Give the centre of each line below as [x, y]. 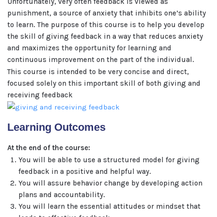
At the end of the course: [49, 148]
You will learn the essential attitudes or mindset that [109, 206]
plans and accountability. [62, 195]
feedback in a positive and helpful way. [85, 171]
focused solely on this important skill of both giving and [104, 83]
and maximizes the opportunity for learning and [89, 48]
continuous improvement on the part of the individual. [101, 60]
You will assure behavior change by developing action [110, 183]
